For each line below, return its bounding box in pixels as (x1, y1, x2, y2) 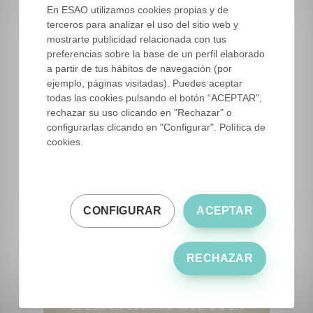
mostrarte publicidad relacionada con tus (47, 33, 227, 45)
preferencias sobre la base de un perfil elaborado (47, 48, 265, 59)
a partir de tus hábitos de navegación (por (47, 62, 233, 74)
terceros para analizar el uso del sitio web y (47, 18, 239, 30)
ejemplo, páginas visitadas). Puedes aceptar (47, 77, 243, 89)
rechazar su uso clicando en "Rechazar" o (47, 106, 233, 118)
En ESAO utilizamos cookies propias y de (47, 3, 229, 15)
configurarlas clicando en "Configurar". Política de (47, 121, 266, 133)
